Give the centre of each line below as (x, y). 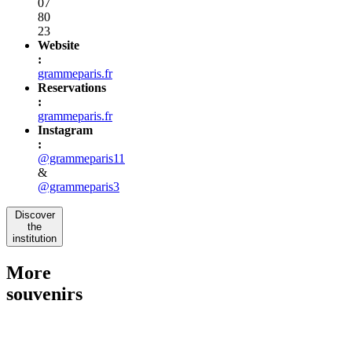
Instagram (65, 130)
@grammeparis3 (79, 186)
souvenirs (44, 293)
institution (35, 238)
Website (59, 45)
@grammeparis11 (81, 158)
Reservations (72, 87)
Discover (35, 214)
